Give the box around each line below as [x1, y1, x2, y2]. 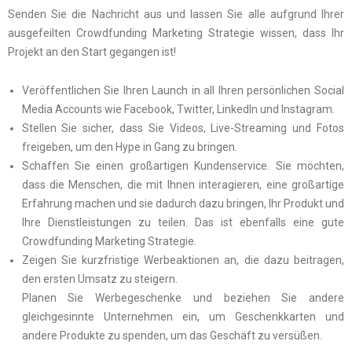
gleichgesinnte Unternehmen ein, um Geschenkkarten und [21, 310, 344, 323]
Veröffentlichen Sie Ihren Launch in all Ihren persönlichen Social [21, 83, 344, 97]
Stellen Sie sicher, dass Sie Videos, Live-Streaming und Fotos [21, 121, 344, 134]
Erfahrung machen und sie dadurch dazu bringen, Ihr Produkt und [21, 196, 344, 210]
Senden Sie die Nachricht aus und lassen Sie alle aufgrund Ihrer [8, 8, 344, 21]
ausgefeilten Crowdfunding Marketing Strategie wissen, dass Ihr [8, 27, 344, 40]
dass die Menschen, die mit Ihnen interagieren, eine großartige [21, 178, 344, 191]
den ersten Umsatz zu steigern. [21, 272, 178, 285]
